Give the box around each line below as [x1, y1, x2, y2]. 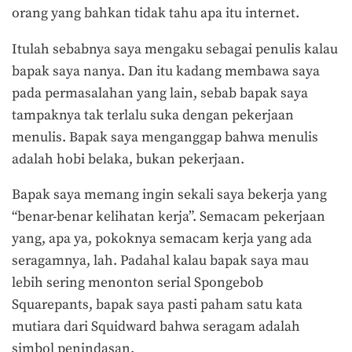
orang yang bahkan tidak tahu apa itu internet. [12, 5, 299, 23]
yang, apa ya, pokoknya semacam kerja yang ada [12, 230, 312, 248]
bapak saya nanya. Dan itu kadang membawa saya [12, 62, 320, 80]
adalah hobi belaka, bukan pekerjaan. [12, 150, 244, 168]
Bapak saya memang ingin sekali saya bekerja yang [12, 186, 327, 204]
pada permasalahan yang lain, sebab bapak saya [12, 84, 308, 102]
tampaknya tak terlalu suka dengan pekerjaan [12, 106, 294, 124]
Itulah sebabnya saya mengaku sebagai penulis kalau [12, 40, 338, 58]
